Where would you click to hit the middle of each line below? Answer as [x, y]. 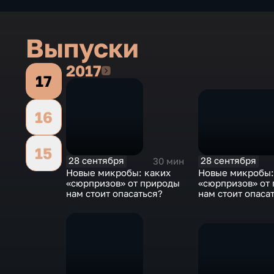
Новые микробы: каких [118, 172]
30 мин [168, 161]
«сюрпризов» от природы [123, 183]
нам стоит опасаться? [114, 193]
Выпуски [82, 48]
